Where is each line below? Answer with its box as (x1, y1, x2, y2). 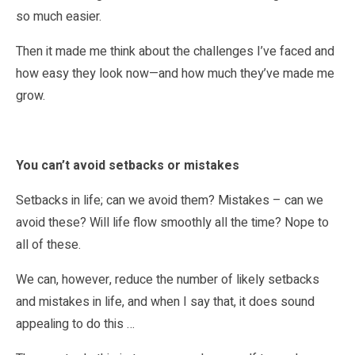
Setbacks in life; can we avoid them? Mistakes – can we (16, 190, 323, 210)
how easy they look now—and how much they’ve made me (16, 63, 334, 83)
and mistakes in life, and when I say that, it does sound (16, 292, 315, 311)
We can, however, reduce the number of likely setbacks (16, 269, 319, 289)
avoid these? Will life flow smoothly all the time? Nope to (16, 212, 329, 232)
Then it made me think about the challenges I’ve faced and (16, 41, 334, 61)
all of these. (16, 235, 81, 254)
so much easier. (16, 6, 101, 26)
